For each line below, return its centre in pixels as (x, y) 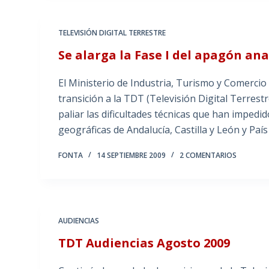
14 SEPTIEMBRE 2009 (131, 156)
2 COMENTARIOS (208, 156)
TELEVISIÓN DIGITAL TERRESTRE (112, 33)
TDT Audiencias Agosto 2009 (144, 243)
